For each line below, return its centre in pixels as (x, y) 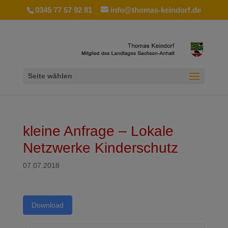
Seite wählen (50, 76)
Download (47, 205)
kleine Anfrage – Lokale (98, 131)
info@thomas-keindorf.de (156, 10)
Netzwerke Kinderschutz (100, 148)
